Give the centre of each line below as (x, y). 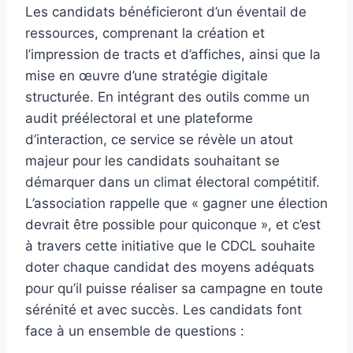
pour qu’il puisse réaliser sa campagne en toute (174, 289)
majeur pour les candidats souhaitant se (152, 161)
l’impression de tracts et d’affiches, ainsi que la (173, 55)
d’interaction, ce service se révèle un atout (159, 140)
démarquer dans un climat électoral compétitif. (173, 182)
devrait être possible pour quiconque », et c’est (173, 225)
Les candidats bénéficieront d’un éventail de (166, 12)
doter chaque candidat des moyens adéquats (170, 268)
